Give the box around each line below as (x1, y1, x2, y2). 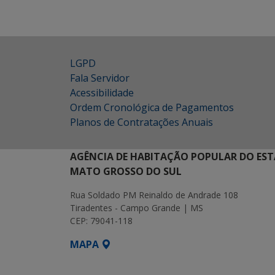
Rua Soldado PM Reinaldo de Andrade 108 (70, 189, 238, 201)
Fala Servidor (70, 71, 130, 85)
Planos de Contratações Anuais (70, 115, 213, 129)
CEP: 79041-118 (70, 215, 133, 227)
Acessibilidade (70, 86, 134, 99)
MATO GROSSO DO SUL (70, 165, 182, 178)
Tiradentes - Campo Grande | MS (70, 202, 203, 214)
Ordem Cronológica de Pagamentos (70, 101, 234, 114)
